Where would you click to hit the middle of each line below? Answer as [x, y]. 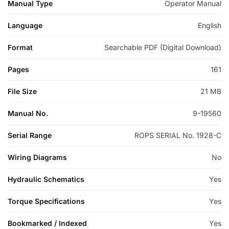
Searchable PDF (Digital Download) [163, 48]
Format [20, 48]
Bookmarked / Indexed [47, 223]
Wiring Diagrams [37, 157]
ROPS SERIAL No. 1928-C [178, 135]
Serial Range [30, 135]
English [210, 26]
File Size [22, 91]
